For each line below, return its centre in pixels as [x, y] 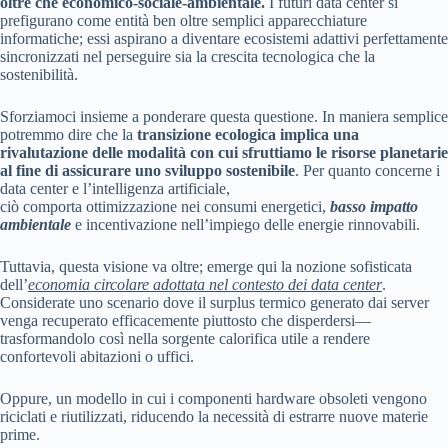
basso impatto [374, 207]
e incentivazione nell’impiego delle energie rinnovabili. [245, 225]
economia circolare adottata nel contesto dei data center [205, 285]
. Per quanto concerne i [367, 171]
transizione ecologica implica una [248, 135]
